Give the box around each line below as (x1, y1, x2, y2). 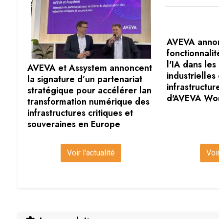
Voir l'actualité (67, 148, 115, 158)
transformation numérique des (27, 95, 150, 109)
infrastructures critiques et (27, 107, 133, 120)
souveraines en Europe (27, 118, 120, 131)
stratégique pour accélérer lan (27, 84, 152, 97)
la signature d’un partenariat (27, 73, 142, 86)
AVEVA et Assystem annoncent (27, 62, 152, 75)
